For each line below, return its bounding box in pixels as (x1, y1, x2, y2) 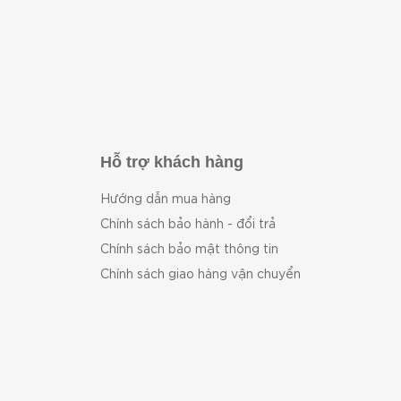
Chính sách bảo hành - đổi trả (100, 215, 276, 232)
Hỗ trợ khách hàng (100, 153, 243, 172)
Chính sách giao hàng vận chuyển (100, 265, 301, 282)
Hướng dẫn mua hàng (100, 190, 231, 207)
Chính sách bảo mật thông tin (100, 240, 278, 257)
